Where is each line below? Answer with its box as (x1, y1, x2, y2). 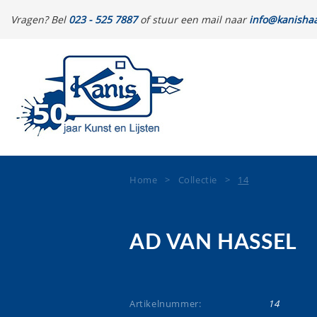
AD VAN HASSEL (129, 232, 297, 253)
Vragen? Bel (11, 13, 69, 26)
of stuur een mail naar (137, 13, 249, 26)
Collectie (178, 173, 218, 186)
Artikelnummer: (129, 297, 202, 310)
